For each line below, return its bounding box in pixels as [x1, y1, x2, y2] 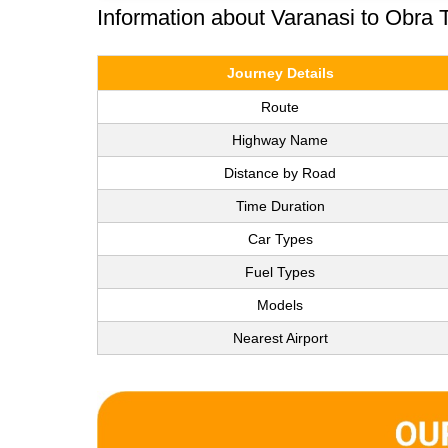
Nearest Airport [232, 329, 328, 346]
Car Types [247, 230, 313, 247]
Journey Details [226, 64, 334, 81]
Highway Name [232, 131, 328, 148]
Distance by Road [224, 164, 336, 181]
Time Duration [235, 197, 325, 214]
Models [257, 296, 303, 313]
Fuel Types [245, 263, 315, 280]
